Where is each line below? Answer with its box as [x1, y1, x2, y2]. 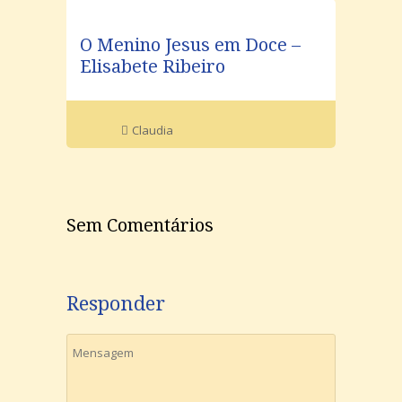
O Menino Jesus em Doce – [80, 33, 301, 56]
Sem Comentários [66, 214, 214, 236]
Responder [66, 292, 165, 315]
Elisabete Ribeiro [80, 55, 225, 77]
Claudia [132, 121, 173, 138]
